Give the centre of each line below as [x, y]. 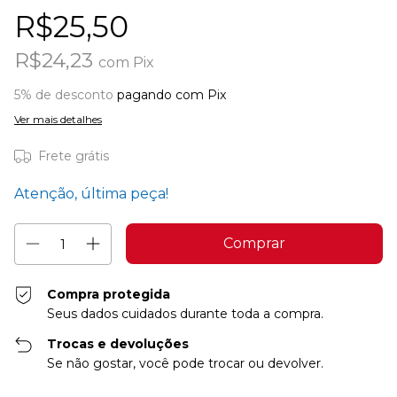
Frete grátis [73, 156]
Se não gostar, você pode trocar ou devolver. [186, 364]
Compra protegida [109, 295]
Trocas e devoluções [118, 344]
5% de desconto [64, 95]
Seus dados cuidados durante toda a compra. [186, 314]
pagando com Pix [170, 95]
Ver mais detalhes [58, 120]
